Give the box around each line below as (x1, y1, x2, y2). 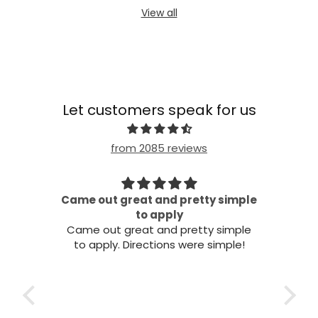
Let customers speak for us (62, 100, 256, 121)
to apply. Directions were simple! (122, 237, 245, 253)
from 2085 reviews (111, 141, 207, 156)
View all (141, 6, 177, 21)
